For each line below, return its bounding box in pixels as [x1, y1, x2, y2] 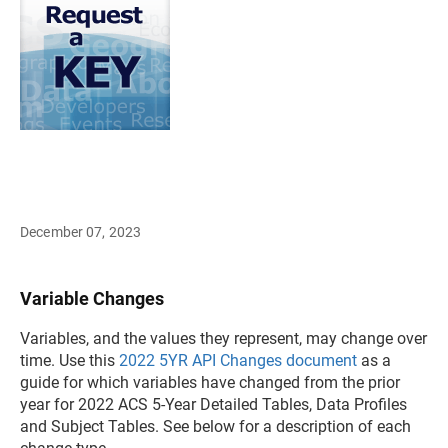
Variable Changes [20, 287, 164, 309]
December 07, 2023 [20, 223, 142, 240]
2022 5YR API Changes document [119, 350, 357, 370]
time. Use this [20, 350, 119, 370]
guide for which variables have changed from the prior [20, 372, 400, 392]
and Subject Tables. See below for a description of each [20, 416, 411, 436]
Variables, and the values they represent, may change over [20, 328, 427, 348]
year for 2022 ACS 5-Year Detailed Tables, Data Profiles [20, 394, 407, 414]
